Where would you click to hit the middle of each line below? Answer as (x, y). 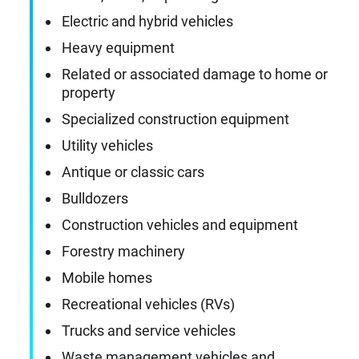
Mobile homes (107, 278)
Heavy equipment (118, 48)
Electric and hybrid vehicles (147, 22)
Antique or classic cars (133, 172)
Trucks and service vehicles (149, 331)
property (89, 93)
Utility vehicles (107, 146)
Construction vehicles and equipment (180, 225)
